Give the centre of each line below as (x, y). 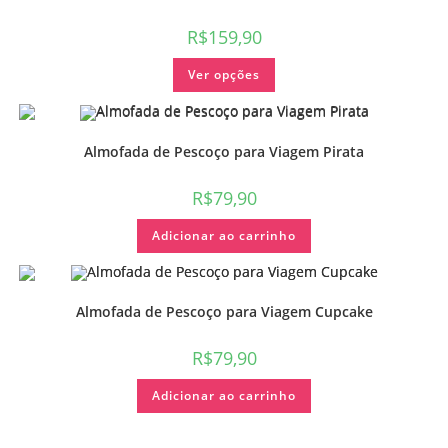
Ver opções (224, 74)
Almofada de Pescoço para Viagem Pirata (224, 151)
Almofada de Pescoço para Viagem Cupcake (224, 312)
